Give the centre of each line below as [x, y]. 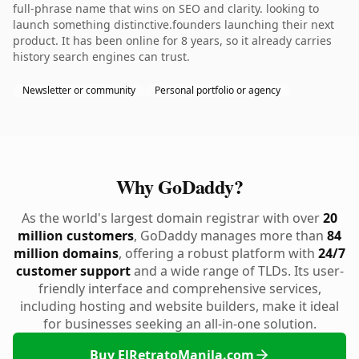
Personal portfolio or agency [218, 90]
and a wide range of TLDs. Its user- [237, 271]
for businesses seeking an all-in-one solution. [179, 324]
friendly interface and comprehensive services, [179, 288]
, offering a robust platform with [218, 253]
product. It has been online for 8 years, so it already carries [172, 40]
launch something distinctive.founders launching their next [173, 24]
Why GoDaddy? [179, 186]
